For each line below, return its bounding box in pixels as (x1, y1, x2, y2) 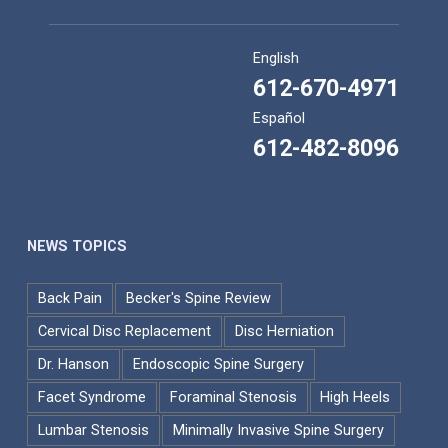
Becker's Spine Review (125, 290, 271, 308)
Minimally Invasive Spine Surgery (172, 422, 384, 440)
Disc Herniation (234, 323, 334, 341)
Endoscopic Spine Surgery (132, 356, 304, 374)
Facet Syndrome (37, 389, 146, 407)
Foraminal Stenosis (169, 389, 297, 407)
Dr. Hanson (37, 356, 109, 374)
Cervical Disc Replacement (37, 323, 211, 341)
